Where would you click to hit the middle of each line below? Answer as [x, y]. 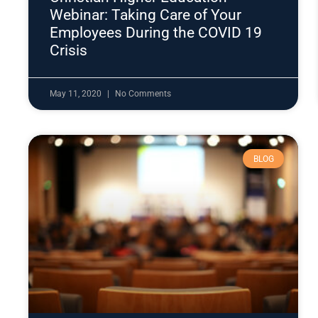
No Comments [143, 94]
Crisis [68, 51]
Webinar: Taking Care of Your [146, 15]
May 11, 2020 [77, 94]
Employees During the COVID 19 [156, 33]
